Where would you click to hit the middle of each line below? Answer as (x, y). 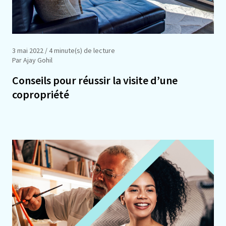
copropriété (41, 94)
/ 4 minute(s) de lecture (79, 50)
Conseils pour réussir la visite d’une (95, 80)
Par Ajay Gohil (32, 60)
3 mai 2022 (28, 50)
